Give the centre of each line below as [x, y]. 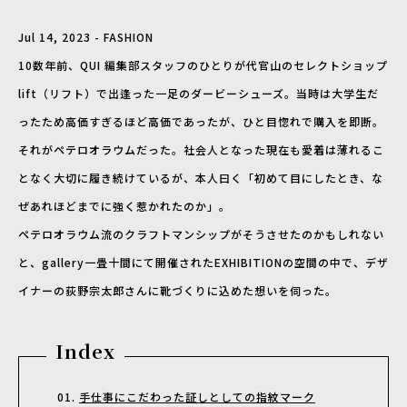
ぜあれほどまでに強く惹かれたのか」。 [124, 206]
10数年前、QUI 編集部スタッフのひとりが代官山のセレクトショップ [203, 65]
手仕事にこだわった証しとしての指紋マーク [197, 397]
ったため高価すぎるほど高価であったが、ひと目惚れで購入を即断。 [201, 122]
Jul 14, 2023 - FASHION [86, 37]
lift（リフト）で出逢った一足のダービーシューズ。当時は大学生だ [199, 94]
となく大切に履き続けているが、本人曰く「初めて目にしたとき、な [201, 178]
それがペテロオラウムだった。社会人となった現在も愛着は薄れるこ [201, 150]
